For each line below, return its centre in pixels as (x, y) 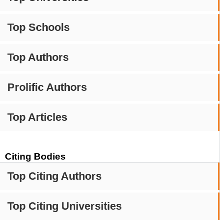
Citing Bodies (35, 157)
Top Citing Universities (65, 206)
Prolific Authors (47, 87)
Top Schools (39, 27)
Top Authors (38, 57)
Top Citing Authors (55, 176)
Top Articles (37, 117)
